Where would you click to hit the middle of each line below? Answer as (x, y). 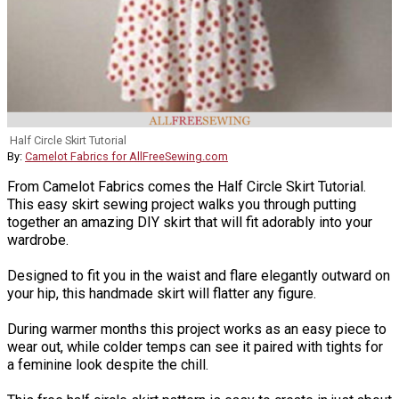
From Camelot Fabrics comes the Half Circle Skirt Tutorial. (187, 186)
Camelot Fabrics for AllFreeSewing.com (126, 156)
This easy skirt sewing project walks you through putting (182, 204)
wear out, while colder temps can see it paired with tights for (195, 346)
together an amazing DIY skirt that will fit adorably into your (190, 222)
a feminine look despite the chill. (108, 364)
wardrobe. (38, 240)
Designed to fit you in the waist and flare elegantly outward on (199, 275)
